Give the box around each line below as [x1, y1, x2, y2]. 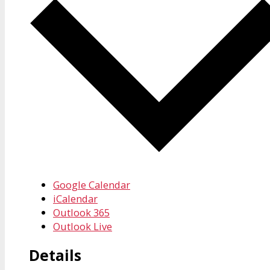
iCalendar [53, 191, 98, 206]
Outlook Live [53, 219, 112, 233]
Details [29, 245, 81, 266]
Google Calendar [53, 177, 130, 192]
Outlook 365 [53, 205, 110, 219]
